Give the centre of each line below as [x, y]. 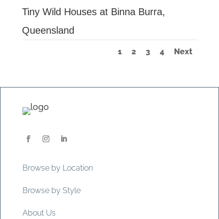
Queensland [48, 31]
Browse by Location [57, 168]
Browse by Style [51, 190]
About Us [39, 213]
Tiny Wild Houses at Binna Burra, [93, 12]
